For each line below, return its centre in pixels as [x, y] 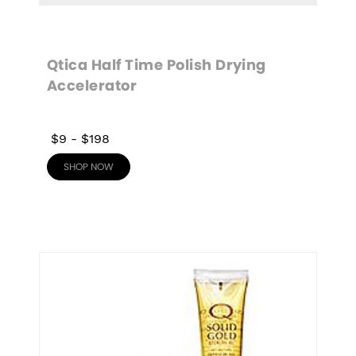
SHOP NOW [89, 167]
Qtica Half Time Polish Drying [159, 66]
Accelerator [92, 87]
